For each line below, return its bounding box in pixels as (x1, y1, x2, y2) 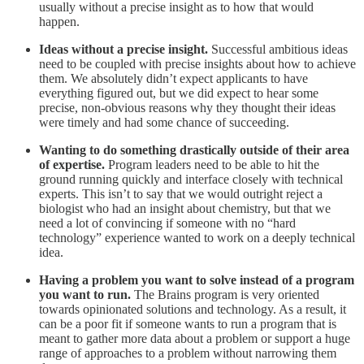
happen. (39, 14, 86, 28)
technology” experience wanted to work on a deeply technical (39, 230, 355, 245)
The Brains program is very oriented (131, 287, 319, 301)
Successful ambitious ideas (211, 41, 348, 56)
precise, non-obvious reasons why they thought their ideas (39, 100, 336, 115)
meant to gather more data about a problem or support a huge (39, 331, 350, 345)
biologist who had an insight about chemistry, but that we (39, 201, 331, 215)
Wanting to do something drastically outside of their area (39, 142, 349, 157)
